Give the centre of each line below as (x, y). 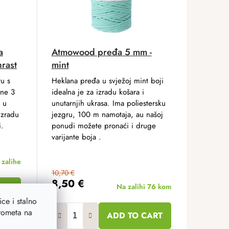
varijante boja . (76, 137)
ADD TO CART (135, 215)
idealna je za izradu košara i (98, 92)
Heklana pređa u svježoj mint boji (107, 81)
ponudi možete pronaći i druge (104, 125)
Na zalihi (132, 186)
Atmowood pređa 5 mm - (101, 52)
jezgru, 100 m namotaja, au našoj (107, 114)
